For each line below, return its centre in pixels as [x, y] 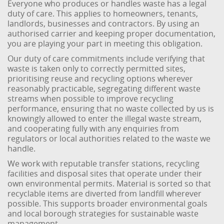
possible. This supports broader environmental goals [108, 203]
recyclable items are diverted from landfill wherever [105, 193]
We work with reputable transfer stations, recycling [104, 163]
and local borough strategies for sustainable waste [103, 213]
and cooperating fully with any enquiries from [93, 128]
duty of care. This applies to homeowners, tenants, [103, 13]
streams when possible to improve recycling [91, 98]
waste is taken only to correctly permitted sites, [97, 68]
